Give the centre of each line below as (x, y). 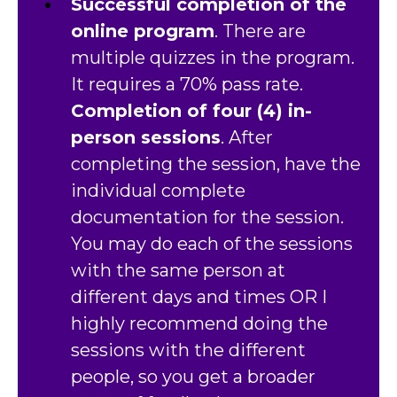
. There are (260, 31)
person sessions (146, 138)
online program (143, 31)
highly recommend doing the (199, 324)
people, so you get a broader (193, 377)
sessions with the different (188, 350)
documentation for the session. (207, 218)
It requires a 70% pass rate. (187, 85)
